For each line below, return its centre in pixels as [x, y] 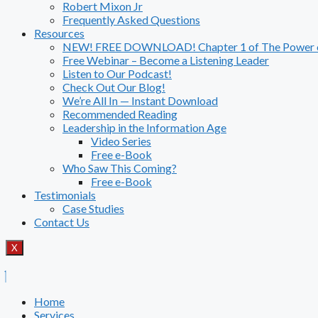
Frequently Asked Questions [131, 20]
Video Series [121, 141]
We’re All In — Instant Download [140, 100]
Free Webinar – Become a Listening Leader [166, 60]
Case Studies [93, 208]
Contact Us [62, 222]
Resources [59, 33]
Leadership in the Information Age [144, 127]
